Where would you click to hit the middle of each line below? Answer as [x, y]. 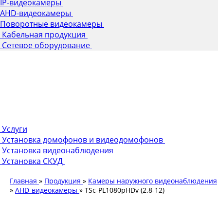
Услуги [15, 129]
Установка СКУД [33, 161]
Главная [23, 181]
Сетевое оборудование [47, 45]
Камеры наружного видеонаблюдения [153, 181]
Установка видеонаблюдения [59, 150]
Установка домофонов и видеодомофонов [83, 139]
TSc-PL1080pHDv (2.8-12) [125, 190]
